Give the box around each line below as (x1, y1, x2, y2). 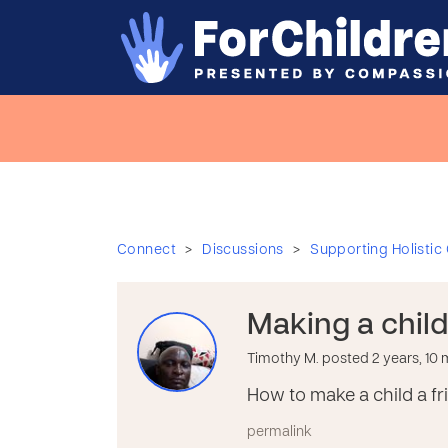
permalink (247, 426, 312, 439)
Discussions (202, 244, 284, 257)
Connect (117, 244, 176, 257)
